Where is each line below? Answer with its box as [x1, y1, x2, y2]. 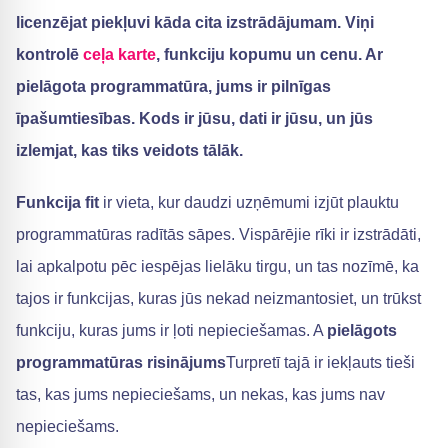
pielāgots [327, 322, 397, 339]
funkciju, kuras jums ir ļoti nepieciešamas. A [16, 322, 327, 339]
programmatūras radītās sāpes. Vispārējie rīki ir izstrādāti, [16, 226, 421, 243]
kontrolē [16, 46, 83, 63]
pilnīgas [271, 78, 331, 95]
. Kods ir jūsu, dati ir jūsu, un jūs [131, 110, 373, 127]
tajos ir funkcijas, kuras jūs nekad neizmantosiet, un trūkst [16, 290, 421, 307]
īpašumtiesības [16, 110, 131, 127]
